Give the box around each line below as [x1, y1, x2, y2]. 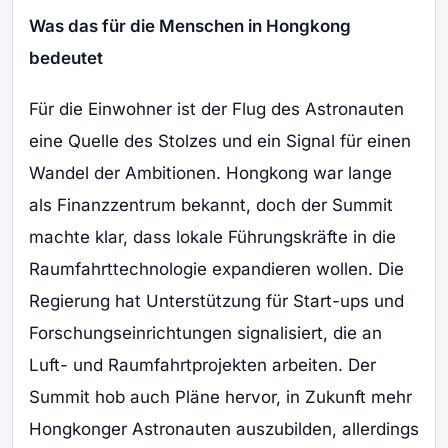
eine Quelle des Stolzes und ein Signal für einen [29, 130, 411, 151]
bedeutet [29, 48, 103, 69]
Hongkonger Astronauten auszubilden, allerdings [29, 418, 419, 439]
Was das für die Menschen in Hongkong [29, 16, 351, 37]
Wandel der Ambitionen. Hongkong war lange [29, 162, 392, 183]
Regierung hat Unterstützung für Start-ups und [29, 290, 404, 311]
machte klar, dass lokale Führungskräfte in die [29, 226, 396, 247]
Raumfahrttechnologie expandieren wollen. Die [29, 258, 404, 279]
